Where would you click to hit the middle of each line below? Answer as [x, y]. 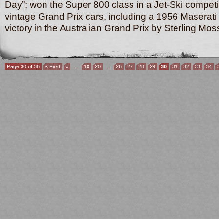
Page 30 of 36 [23, 66]
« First [53, 66]
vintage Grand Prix [44, 16]
